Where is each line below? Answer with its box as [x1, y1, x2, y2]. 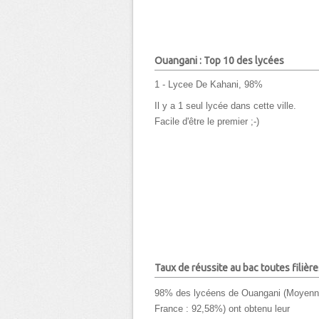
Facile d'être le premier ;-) [155, 116, 259, 127]
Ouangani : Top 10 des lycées [155, 54, 284, 66]
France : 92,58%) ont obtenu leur [155, 303, 290, 315]
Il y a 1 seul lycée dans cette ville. [155, 100, 296, 112]
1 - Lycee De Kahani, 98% [155, 79, 263, 90]
